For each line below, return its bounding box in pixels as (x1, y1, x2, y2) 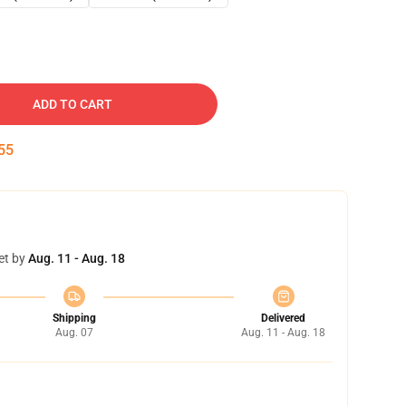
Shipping (52, 312, 96, 324)
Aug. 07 (54, 326, 93, 339)
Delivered (261, 312, 305, 324)
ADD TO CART (33, 97, 112, 111)
